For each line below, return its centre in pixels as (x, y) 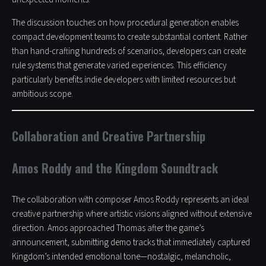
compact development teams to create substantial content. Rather (130, 37)
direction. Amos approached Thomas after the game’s (108, 229)
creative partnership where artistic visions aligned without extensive (132, 214)
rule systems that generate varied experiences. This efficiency (119, 66)
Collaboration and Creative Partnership (109, 136)
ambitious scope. (42, 94)
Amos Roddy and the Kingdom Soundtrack (115, 168)
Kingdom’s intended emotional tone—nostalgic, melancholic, (121, 257)
